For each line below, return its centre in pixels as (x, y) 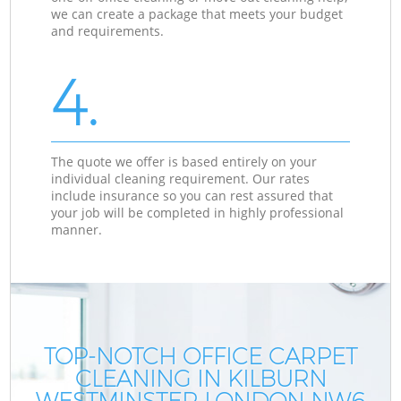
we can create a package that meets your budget (197, 13)
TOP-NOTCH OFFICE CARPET (200, 356)
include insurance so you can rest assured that (192, 195)
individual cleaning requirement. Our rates (181, 178)
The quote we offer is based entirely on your (184, 161)
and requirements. (108, 30)
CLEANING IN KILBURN (200, 378)
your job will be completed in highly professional (198, 212)
